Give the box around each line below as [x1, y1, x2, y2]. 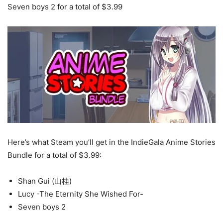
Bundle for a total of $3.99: [7, 150, 102, 160]
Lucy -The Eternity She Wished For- [18, 189, 143, 199]
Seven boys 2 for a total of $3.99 [7, 1, 122, 11]
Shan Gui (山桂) [18, 176, 72, 186]
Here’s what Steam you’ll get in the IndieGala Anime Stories [7, 137, 216, 147]
